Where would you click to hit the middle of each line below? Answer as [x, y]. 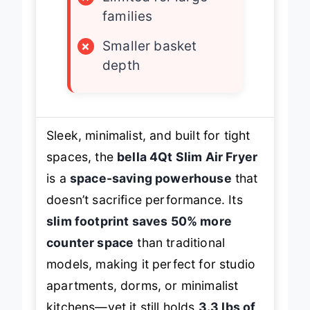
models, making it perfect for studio [151, 276]
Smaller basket [150, 58]
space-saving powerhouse [151, 190]
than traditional [180, 255]
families [128, 28]
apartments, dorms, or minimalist [143, 298]
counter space [90, 255]
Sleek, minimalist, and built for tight [148, 147]
